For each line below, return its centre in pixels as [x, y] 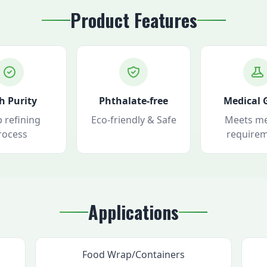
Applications [133, 212]
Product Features [133, 20]
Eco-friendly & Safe [133, 120]
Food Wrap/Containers [133, 254]
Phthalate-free [133, 101]
